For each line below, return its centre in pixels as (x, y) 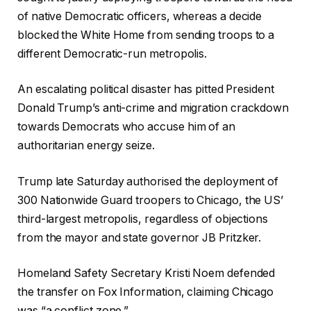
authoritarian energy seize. (86, 146)
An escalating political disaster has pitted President (146, 90)
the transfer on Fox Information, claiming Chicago (146, 292)
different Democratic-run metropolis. (112, 53)
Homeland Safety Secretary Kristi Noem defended (146, 274)
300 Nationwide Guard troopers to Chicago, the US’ (151, 200)
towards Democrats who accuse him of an (126, 127)
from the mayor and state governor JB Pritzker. (140, 237)
